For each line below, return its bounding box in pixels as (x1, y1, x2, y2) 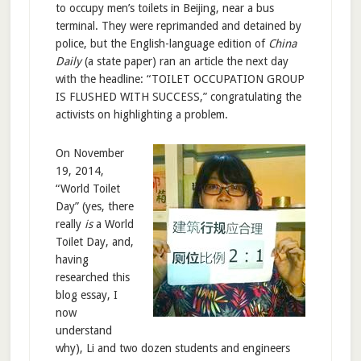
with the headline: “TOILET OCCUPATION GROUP (55, 73, 305, 86)
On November (55, 147, 124, 160)
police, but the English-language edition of (55, 37, 268, 51)
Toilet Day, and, (55, 235, 134, 249)
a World (92, 218, 134, 231)
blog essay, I (55, 288, 118, 302)
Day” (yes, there (55, 200, 134, 214)
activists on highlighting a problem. (55, 108, 228, 122)
